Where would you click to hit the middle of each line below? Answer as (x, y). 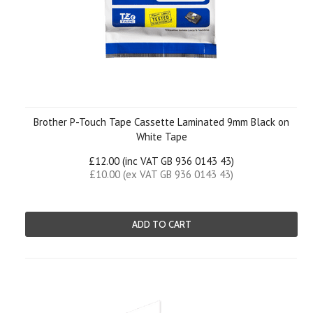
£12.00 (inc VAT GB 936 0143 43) (161, 161)
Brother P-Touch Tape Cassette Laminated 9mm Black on (161, 122)
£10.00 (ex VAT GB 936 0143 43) (161, 174)
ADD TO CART (161, 224)
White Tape (161, 137)
